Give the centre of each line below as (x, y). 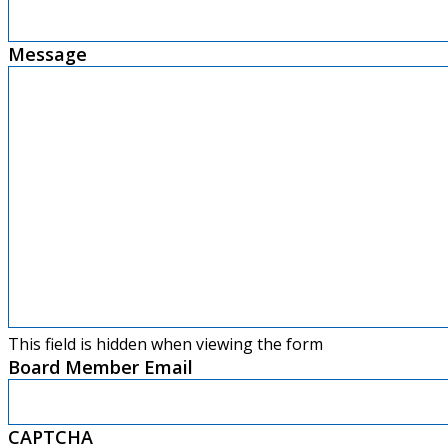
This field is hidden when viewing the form (165, 343)
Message (47, 53)
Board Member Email (100, 366)
